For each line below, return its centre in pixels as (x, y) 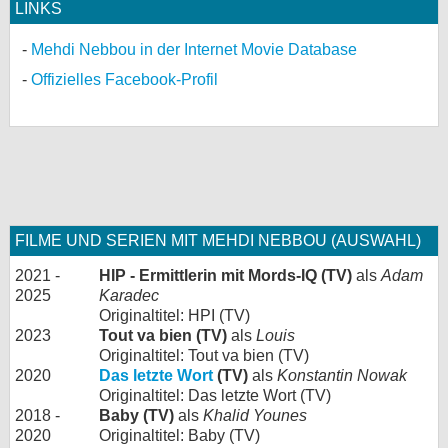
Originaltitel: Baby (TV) (179, 435)
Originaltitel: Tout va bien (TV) (204, 355)
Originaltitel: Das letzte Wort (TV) (215, 395)
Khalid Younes (255, 415)
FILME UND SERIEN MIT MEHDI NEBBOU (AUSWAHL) (218, 240)
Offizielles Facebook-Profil (124, 79)
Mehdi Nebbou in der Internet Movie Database (194, 49)
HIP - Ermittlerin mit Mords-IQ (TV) (225, 275)
